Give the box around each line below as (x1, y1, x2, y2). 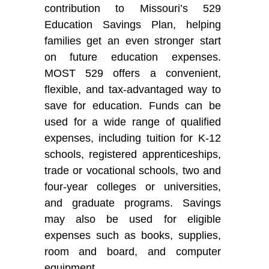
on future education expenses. (44, 50, 222, 63)
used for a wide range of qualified (44, 115, 222, 128)
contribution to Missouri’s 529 (44, 2, 222, 14)
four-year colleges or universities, (44, 180, 222, 193)
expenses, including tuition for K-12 (44, 131, 222, 144)
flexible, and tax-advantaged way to (44, 83, 222, 95)
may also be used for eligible (44, 213, 222, 225)
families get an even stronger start (44, 34, 222, 47)
